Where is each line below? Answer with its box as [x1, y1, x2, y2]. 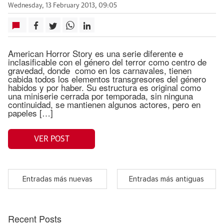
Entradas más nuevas [22, 175, 92, 183]
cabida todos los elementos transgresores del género [8, 72, 206, 85]
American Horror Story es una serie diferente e [8, 47, 183, 59]
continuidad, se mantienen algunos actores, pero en [8, 98, 200, 110]
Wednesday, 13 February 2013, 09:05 [8, 2, 117, 9]
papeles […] [8, 106, 53, 119]
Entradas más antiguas [129, 175, 204, 183]
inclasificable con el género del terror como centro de [8, 55, 206, 68]
